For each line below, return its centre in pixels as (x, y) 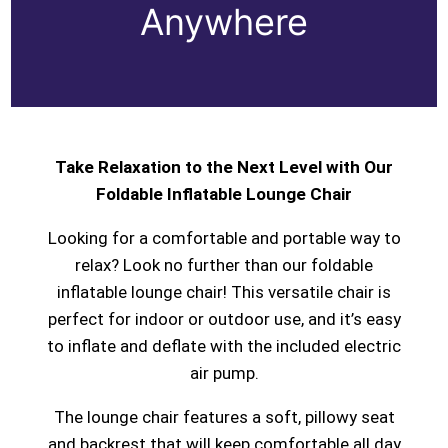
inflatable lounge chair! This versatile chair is (224, 292)
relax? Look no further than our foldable (224, 265)
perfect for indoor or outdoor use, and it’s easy (224, 319)
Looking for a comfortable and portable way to (224, 238)
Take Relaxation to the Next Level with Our (224, 167)
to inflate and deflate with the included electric (224, 346)
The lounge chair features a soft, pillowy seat (224, 417)
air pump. (224, 373)
